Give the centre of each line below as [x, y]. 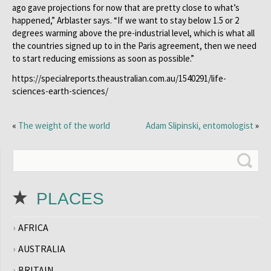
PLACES [70, 199]
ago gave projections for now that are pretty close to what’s [126, 8]
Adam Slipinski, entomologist [200, 126]
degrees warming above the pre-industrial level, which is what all [133, 33]
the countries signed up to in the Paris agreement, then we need [134, 46]
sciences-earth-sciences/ [60, 91]
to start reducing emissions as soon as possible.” [103, 58]
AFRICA [33, 227]
